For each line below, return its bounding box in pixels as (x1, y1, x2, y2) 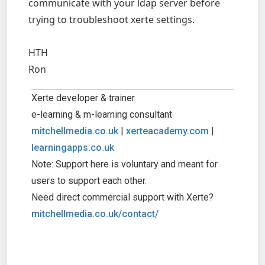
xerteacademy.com (126, 125, 209, 137)
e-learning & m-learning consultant (31, 109, 172, 120)
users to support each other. (31, 175, 147, 186)
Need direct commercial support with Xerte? (31, 192, 214, 203)
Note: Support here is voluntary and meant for (31, 159, 218, 170)
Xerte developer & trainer (31, 92, 135, 104)
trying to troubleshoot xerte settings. (28, 13, 195, 26)
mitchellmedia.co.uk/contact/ (31, 208, 159, 219)
